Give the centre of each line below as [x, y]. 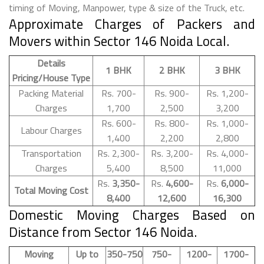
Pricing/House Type [51, 77]
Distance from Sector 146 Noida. [103, 232]
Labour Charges [51, 130]
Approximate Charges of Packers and [132, 24]
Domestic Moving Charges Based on [132, 214]
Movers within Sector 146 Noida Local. [119, 41]
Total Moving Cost [51, 190]
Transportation [51, 153]
